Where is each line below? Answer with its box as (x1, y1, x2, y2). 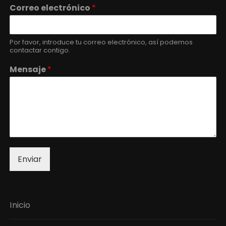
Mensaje (10, 64, 48, 76)
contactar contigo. (10, 45, 71, 55)
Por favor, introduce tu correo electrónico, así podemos (10, 37, 193, 47)
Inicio (10, 199, 31, 211)
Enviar (18, 153, 42, 165)
